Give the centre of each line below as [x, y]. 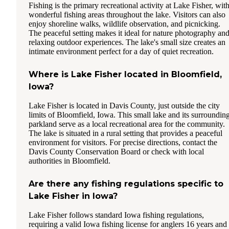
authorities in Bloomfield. [70, 161]
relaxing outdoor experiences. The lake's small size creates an [127, 42]
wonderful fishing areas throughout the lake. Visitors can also [127, 14]
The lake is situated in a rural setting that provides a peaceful [125, 133]
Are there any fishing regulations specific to [126, 184]
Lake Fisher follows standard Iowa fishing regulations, [116, 215]
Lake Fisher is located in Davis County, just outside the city [124, 105]
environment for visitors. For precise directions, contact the [123, 142]
